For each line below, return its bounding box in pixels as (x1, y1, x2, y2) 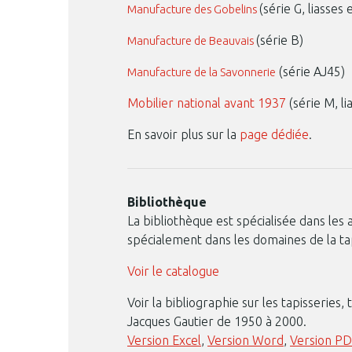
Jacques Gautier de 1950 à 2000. (127, 314, 306, 328)
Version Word (207, 333, 284, 347)
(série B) (256, 33, 303, 47)
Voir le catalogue (127, 264, 219, 278)
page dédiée (240, 127, 309, 141)
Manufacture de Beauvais (127, 34, 254, 47)
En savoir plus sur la (127, 127, 240, 141)
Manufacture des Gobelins (127, 2, 257, 16)
